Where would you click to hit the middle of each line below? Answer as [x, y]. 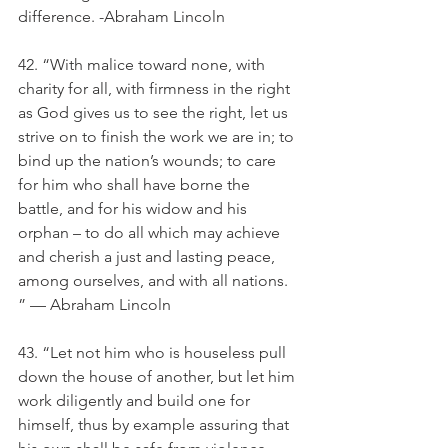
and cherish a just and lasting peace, [148, 256]
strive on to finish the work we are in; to [158, 136]
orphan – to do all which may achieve [151, 232]
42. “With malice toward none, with [143, 64]
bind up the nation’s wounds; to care [149, 160]
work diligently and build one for [136, 400]
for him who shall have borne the [136, 184]
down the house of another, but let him [158, 376]
